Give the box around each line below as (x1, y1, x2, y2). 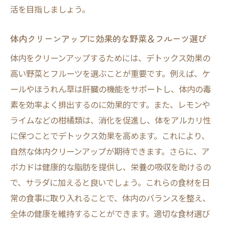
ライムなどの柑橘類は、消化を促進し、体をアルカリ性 (10, 114, 211, 126)
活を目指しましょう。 (10, 3, 90, 15)
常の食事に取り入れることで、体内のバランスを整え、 (10, 192, 210, 204)
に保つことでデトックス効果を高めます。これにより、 (10, 130, 209, 142)
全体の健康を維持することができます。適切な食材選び (10, 207, 210, 219)
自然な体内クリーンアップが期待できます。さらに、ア (10, 145, 209, 157)
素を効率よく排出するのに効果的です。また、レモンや (10, 98, 210, 110)
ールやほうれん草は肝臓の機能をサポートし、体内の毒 (10, 83, 211, 95)
